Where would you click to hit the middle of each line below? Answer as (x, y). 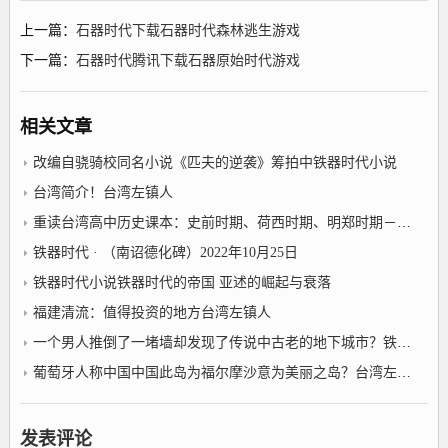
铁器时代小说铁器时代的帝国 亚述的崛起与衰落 (182, 282)
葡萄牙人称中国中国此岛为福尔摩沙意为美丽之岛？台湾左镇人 (215, 372)
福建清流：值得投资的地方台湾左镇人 (152, 312)
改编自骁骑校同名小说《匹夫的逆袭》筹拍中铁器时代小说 (215, 162)
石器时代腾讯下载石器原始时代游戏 (187, 60)
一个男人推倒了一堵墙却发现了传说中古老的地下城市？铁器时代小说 (215, 342)
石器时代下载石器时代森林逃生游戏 (187, 30)
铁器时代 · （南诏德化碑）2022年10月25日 (166, 252)
